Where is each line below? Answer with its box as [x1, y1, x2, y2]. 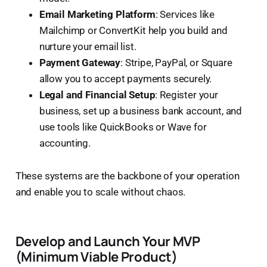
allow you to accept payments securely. [39, 72, 212, 85]
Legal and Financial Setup [39, 88, 156, 101]
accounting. [39, 136, 91, 149]
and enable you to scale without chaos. [15, 185, 186, 198]
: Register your [155, 88, 218, 101]
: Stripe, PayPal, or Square [120, 56, 232, 69]
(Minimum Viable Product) [15, 247, 178, 266]
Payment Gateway [39, 56, 121, 69]
